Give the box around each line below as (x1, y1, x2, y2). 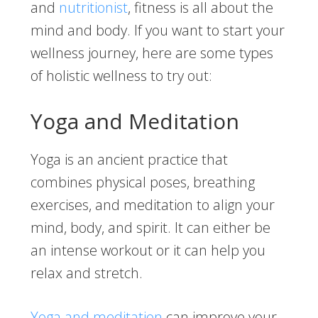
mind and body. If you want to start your (30, 21, 285, 40)
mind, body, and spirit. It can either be (30, 218, 270, 238)
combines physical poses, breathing (30, 172, 255, 192)
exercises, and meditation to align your (30, 195, 275, 215)
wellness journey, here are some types (30, 43, 273, 63)
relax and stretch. (30, 263, 146, 283)
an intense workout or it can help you (30, 241, 265, 261)
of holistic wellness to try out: (30, 66, 212, 86)
